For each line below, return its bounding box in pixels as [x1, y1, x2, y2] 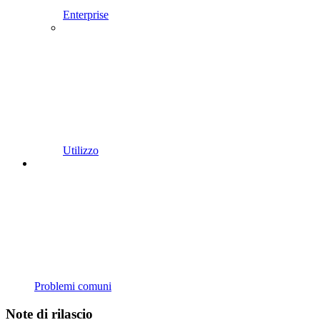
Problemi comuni [34, 279, 111, 292]
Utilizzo [63, 144, 99, 156]
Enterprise [63, 8, 109, 21]
